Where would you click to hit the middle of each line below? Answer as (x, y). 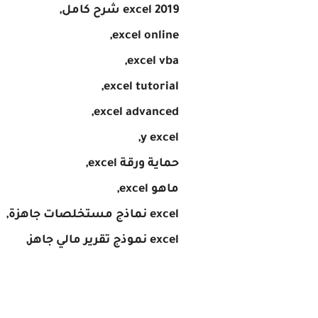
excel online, (146, 36)
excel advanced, (136, 113)
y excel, (160, 138)
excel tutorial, (141, 87)
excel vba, (153, 62)
